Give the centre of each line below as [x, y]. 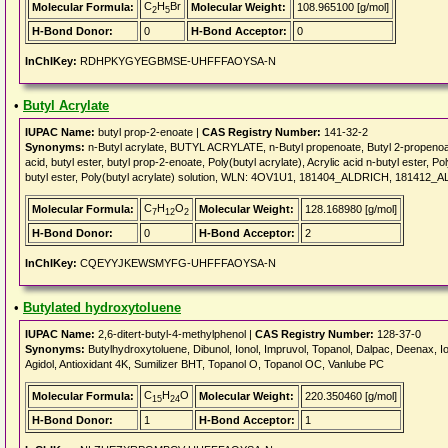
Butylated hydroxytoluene [102, 307]
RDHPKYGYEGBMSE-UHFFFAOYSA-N [176, 61]
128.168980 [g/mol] [351, 209]
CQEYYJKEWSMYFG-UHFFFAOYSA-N [176, 263]
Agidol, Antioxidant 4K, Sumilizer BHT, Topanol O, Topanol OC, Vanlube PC [204, 364]
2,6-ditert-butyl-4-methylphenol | [175, 334]
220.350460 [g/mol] [351, 396]
